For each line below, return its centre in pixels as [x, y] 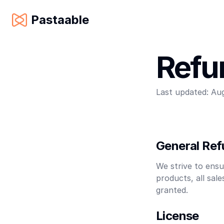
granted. [172, 190]
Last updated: [182, 92]
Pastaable [60, 20]
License [177, 216]
